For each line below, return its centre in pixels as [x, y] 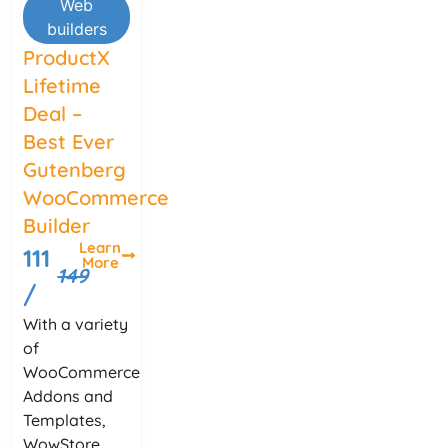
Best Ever [69, 141]
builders [76, 29]
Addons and [68, 396]
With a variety [76, 324]
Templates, [65, 420]
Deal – [53, 113]
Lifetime [62, 85]
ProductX [67, 57]
